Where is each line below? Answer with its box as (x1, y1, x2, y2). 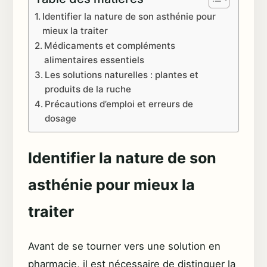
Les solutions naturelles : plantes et (45, 69, 199, 81)
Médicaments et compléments (44, 40, 176, 52)
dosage (45, 113, 77, 125)
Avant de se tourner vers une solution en (28, 240, 221, 253)
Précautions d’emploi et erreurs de (45, 98, 194, 110)
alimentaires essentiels (44, 54, 145, 66)
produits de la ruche (45, 83, 132, 95)
